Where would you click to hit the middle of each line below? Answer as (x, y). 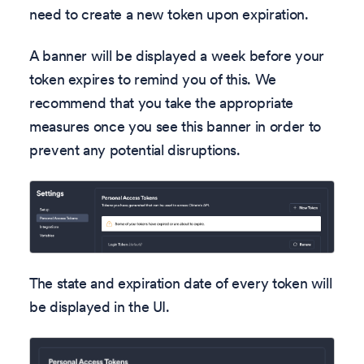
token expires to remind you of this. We (153, 80)
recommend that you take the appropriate (161, 103)
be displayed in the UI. (100, 307)
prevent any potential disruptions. (135, 150)
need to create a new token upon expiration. (169, 14)
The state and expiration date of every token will (181, 284)
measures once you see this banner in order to (175, 127)
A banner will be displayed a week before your (177, 56)
